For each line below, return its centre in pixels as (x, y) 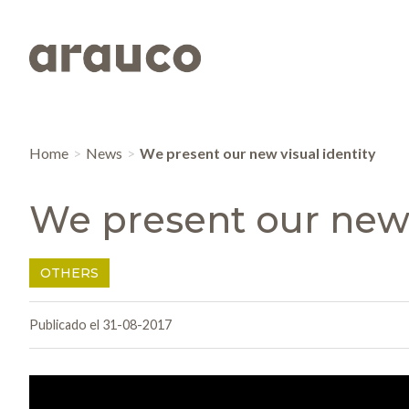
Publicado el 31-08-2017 (100, 325)
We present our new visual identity (258, 153)
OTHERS (69, 273)
